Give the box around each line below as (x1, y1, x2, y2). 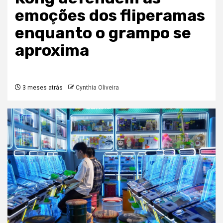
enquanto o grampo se (15, 23, 191, 42)
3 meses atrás (21, 84, 63, 91)
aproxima (15, 41, 89, 60)
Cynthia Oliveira (76, 84, 119, 91)
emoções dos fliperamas (15, 6, 205, 25)
